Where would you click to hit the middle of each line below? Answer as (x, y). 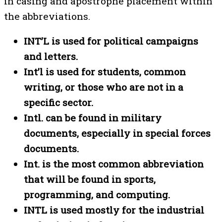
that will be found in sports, (90, 179)
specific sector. (60, 103)
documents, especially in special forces (117, 133)
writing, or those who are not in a (104, 87)
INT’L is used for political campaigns (111, 41)
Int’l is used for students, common (105, 72)
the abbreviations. (47, 16)
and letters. (52, 56)
